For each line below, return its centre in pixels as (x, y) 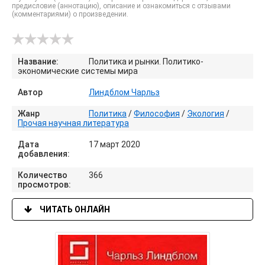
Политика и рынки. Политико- (146, 62)
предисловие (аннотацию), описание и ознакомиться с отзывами (121, 6)
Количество (43, 175)
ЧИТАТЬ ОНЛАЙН (74, 209)
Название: (38, 62)
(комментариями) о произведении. (70, 14)
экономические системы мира (78, 71)
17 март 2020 (114, 144)
